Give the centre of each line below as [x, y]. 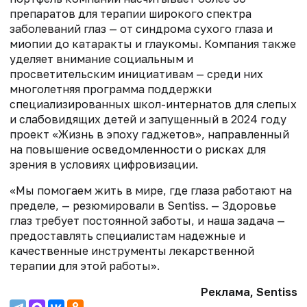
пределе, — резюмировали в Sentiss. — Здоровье [143, 206]
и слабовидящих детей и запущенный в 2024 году [148, 119]
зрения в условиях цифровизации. [104, 164]
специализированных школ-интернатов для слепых [153, 104]
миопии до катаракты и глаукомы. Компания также [153, 44]
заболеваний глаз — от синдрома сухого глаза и [141, 29]
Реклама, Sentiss [249, 292]
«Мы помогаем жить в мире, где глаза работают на [151, 191]
